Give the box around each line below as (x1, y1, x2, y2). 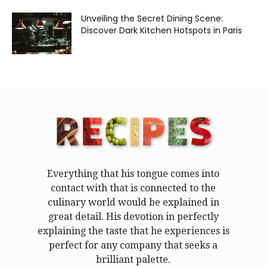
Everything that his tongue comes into (47, 168, 220, 180)
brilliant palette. (96, 254, 171, 266)
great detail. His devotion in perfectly (48, 211, 219, 223)
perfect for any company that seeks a (49, 240, 218, 252)
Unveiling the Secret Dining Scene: (81, 13, 223, 25)
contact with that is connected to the (51, 182, 216, 194)
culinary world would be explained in (47, 197, 219, 209)
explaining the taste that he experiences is (37, 225, 229, 237)
